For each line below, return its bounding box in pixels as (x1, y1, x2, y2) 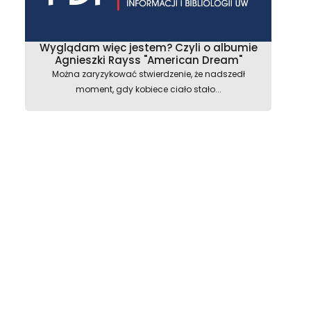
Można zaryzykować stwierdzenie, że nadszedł (51, 68, 245, 80)
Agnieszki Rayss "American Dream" (54, 53, 242, 67)
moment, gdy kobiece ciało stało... (75, 83, 221, 95)
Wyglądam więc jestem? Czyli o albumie (39, 40, 258, 55)
